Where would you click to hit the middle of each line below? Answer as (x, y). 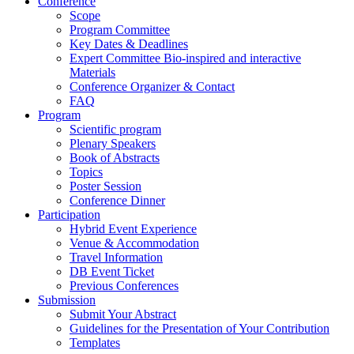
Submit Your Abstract (123, 314)
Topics (86, 172)
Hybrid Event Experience (133, 229)
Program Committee (120, 30)
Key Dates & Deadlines (129, 44)
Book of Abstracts (115, 158)
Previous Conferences (124, 286)
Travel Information (116, 258)
